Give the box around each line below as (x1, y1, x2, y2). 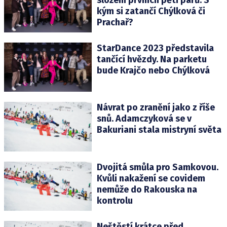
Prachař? (96, 16, 133, 28)
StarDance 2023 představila (96, 43, 214, 54)
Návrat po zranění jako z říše (96, 102, 215, 113)
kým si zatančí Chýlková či (96, 5, 205, 17)
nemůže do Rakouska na (96, 183, 197, 195)
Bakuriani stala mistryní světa (96, 124, 221, 136)
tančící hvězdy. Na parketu (96, 54, 207, 65)
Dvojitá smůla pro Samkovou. (96, 161, 218, 173)
